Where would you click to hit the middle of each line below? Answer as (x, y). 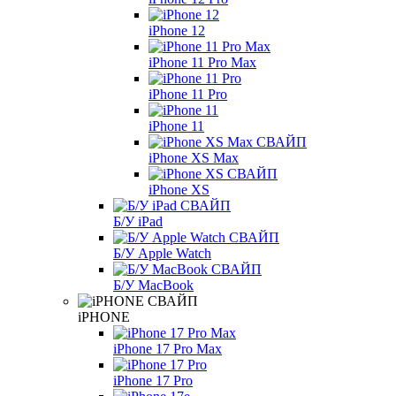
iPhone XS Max (194, 157)
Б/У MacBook (153, 285)
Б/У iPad (138, 221)
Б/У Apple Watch (162, 253)
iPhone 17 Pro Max (168, 348)
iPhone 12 (177, 30)
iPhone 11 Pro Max (202, 62)
